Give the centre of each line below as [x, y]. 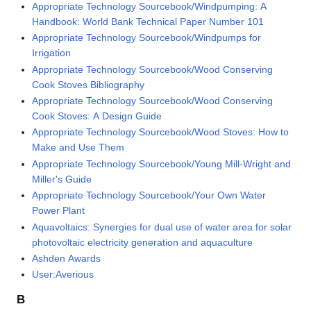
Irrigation [52, 53]
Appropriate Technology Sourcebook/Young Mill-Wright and [162, 163]
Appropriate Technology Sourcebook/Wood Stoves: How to [161, 132]
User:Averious [63, 275]
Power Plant [59, 211]
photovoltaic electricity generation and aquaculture [143, 242]
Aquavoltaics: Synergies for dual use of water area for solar [162, 227]
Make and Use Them [78, 148]
